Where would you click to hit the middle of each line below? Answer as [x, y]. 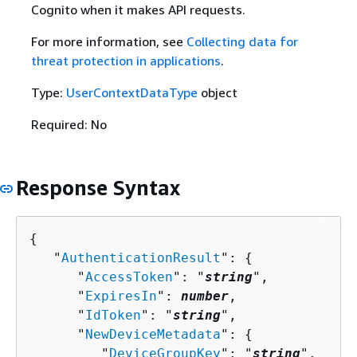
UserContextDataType [131, 93]
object [217, 93]
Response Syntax [98, 188]
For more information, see [108, 42]
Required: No [69, 125]
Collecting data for [242, 42]
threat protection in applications [126, 61]
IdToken [113, 315]
